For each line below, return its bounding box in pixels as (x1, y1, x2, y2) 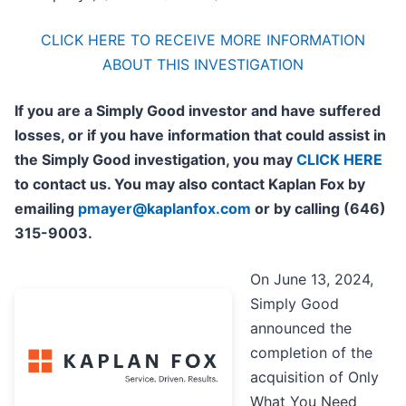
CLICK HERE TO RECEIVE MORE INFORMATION (41, 31, 365, 50)
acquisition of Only (250, 368, 379, 387)
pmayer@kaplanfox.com (78, 199, 251, 218)
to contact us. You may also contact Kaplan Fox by (14, 175, 365, 194)
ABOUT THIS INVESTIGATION (102, 55, 304, 74)
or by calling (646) (251, 199, 386, 218)
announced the (250, 319, 352, 338)
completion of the (250, 343, 372, 362)
